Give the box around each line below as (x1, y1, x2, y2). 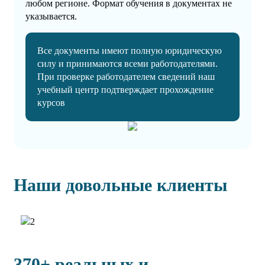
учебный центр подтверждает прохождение (37, 85, 214, 95)
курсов (37, 98, 65, 108)
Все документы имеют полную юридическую (37, 46, 222, 56)
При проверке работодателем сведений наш (37, 72, 215, 82)
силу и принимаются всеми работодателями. (37, 59, 218, 69)
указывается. (25, 11, 77, 22)
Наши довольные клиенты (14, 175, 227, 195)
